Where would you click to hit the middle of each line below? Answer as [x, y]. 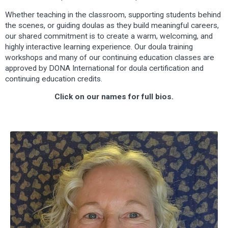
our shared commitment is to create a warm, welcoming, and [109, 36]
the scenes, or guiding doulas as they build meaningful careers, [112, 25]
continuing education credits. [54, 79]
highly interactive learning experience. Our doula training [99, 47]
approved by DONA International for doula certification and [104, 68]
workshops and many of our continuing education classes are [110, 57]
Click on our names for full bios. [114, 97]
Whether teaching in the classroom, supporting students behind [113, 15]
